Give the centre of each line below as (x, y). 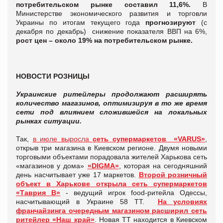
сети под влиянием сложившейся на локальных (111, 112)
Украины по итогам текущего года (81, 22)
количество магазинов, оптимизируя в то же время (111, 103)
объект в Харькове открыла (71, 183)
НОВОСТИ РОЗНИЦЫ (53, 76)
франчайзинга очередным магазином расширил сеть (111, 210)
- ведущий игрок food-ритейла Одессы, (134, 192)
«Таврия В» (38, 192)
